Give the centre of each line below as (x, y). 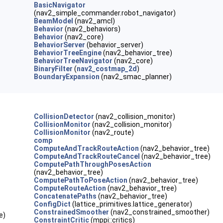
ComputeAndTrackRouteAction (87, 148)
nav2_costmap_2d (107, 69)
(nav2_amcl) (94, 21)
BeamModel (54, 21)
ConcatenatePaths (65, 196)
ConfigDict (53, 204)
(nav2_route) (112, 132)
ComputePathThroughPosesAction (93, 164)
